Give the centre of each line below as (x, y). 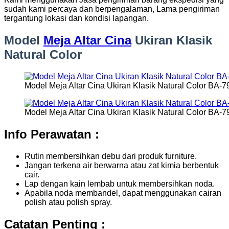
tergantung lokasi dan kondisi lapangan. (76, 18)
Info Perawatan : (52, 134)
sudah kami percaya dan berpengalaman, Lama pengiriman (112, 9)
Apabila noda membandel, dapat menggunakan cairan (123, 193)
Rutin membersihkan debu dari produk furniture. (111, 156)
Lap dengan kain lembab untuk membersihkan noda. (120, 184)
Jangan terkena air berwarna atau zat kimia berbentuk (122, 165)
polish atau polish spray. (68, 202)
